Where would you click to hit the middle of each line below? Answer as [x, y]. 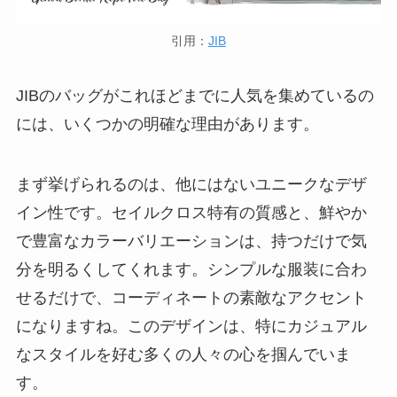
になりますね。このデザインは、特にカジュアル [191, 326]
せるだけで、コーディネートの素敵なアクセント [191, 297]
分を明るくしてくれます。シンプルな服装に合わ [191, 269]
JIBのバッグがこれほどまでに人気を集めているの [195, 96]
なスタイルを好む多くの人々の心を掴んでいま [183, 354]
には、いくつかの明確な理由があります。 [167, 125]
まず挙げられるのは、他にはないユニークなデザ [191, 184]
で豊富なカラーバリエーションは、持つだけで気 [191, 241]
